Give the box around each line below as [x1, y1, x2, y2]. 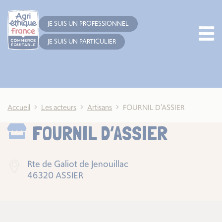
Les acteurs [41, 102, 76, 112]
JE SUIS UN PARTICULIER [47, 37, 116, 47]
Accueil [7, 102, 30, 112]
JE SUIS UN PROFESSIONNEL [47, 19, 129, 29]
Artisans [87, 102, 112, 112]
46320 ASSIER [27, 168, 83, 181]
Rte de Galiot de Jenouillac [27, 157, 128, 170]
